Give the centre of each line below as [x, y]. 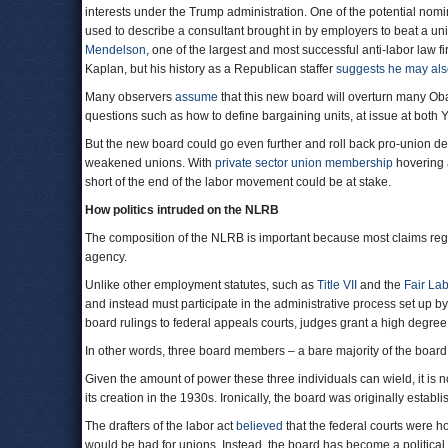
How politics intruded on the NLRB [182, 210]
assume [196, 97]
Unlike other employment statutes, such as [201, 285]
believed [259, 426]
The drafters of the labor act [160, 426]
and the [380, 285]
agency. [106, 257]
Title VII [337, 285]
